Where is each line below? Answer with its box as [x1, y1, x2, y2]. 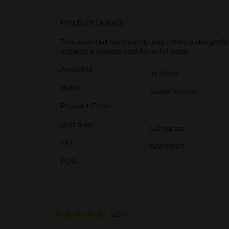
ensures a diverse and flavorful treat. [60, 47, 190, 56]
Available [60, 64, 93, 74]
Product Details [60, 18, 124, 28]
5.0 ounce [150, 124, 184, 133]
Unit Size [60, 120, 92, 129]
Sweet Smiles [150, 87, 198, 96]
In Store [150, 68, 178, 78]
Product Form [60, 101, 111, 110]
